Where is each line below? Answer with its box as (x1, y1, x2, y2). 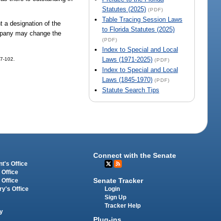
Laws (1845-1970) (102, 76, 152, 84)
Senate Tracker (93, 176, 144, 184)
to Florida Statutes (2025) (102, 26, 175, 34)
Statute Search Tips (102, 86, 159, 94)
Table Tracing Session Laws (102, 16, 183, 24)
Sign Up (105, 194, 127, 200)
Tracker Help (105, 202, 141, 209)
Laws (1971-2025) (102, 56, 152, 64)
